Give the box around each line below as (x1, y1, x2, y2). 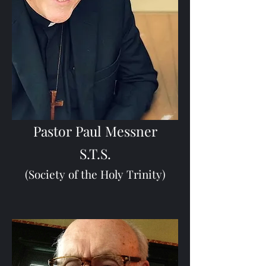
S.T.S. (79, 144, 111, 163)
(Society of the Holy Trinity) (24, 166, 166, 182)
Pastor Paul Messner (33, 122, 157, 140)
